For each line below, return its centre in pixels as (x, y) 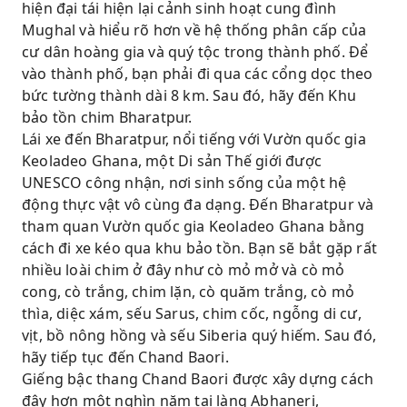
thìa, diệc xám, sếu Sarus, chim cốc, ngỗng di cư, (192, 313)
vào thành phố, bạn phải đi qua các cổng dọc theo (198, 74)
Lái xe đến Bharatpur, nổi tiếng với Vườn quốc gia (194, 139)
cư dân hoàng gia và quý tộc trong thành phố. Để (195, 52)
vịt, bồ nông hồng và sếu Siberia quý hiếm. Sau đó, (199, 335)
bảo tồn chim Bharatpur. (107, 117)
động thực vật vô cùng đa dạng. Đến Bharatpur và (198, 204)
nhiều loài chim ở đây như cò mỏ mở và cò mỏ (184, 270)
